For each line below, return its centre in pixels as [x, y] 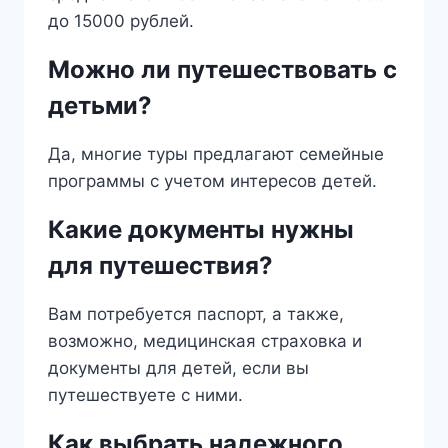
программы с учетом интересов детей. [212, 181]
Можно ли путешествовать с [222, 70]
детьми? [100, 106]
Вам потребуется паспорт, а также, [196, 314]
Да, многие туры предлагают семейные [216, 154]
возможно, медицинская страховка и [205, 341]
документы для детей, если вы [178, 368]
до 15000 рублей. [121, 21]
